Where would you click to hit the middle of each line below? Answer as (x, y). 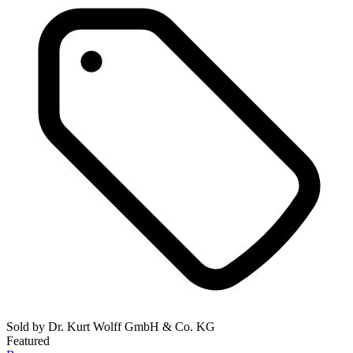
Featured (28, 341)
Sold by (27, 327)
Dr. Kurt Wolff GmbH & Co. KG (132, 327)
